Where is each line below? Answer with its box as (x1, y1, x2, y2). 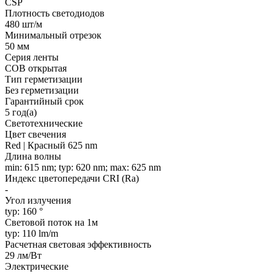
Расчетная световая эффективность (5, 239, 151, 250)
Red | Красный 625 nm (5, 139, 97, 150)
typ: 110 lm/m (5, 228, 58, 239)
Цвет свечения (5, 128, 66, 139)
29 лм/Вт (5, 250, 42, 261)
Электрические (5, 261, 68, 272)
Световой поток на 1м (5, 217, 98, 228)
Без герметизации (5, 84, 79, 95)
